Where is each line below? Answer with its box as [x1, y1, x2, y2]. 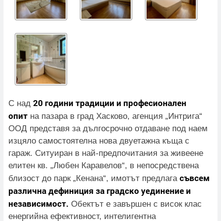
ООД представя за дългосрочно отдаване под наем [8, 124, 208, 134]
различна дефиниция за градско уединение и [8, 185, 191, 197]
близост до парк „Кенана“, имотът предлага [8, 174, 180, 184]
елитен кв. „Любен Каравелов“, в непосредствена [8, 161, 199, 171]
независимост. [8, 198, 69, 210]
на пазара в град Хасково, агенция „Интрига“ [28, 111, 202, 121]
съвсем [180, 172, 210, 184]
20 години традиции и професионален [33, 97, 186, 109]
